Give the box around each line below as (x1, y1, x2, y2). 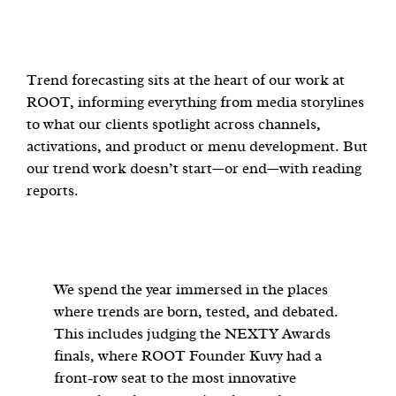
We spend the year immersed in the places (54, 281, 329, 297)
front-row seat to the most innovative (54, 369, 297, 385)
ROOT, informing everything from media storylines (27, 95, 364, 110)
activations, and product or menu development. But (27, 139, 368, 154)
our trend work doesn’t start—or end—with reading (27, 161, 362, 176)
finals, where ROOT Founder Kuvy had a (54, 347, 323, 363)
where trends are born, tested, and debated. (54, 303, 339, 319)
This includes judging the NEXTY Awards (54, 325, 331, 341)
